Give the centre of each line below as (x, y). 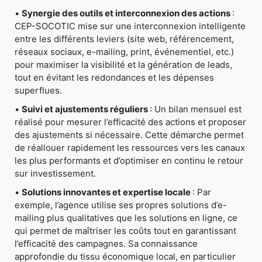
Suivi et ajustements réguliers (85, 109)
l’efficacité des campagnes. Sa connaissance (106, 243)
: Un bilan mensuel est (195, 109)
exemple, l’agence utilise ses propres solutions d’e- (121, 205)
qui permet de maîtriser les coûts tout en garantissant (125, 230)
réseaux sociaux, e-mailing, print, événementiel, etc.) (124, 51)
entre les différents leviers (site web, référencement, (124, 39)
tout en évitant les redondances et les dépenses (114, 77)
